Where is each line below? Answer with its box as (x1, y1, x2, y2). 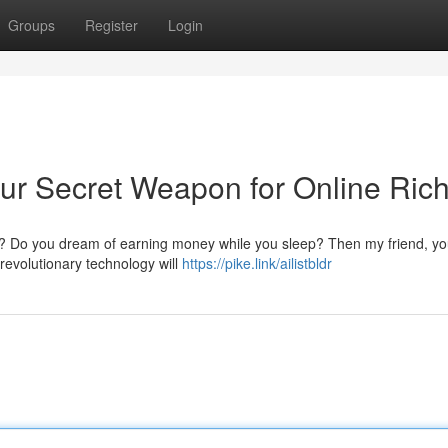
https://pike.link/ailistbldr (182, 253, 332, 273)
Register (85, 15, 138, 35)
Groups (8, 15, 55, 35)
